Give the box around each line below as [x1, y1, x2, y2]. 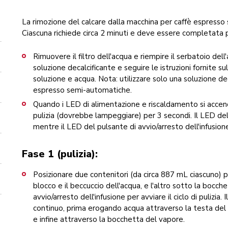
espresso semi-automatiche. [33, 85, 132, 95]
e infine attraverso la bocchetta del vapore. [33, 214, 185, 224]
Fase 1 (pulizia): [21, 147, 98, 161]
